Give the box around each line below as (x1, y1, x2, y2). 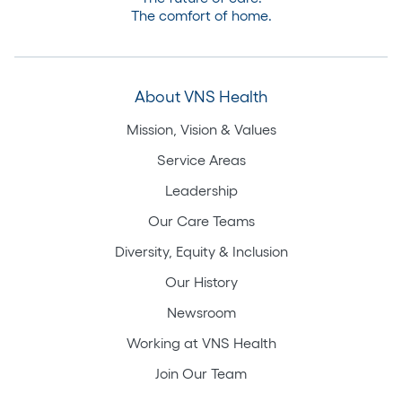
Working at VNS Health (126, 334, 276, 351)
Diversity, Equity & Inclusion (114, 242, 288, 259)
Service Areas (156, 151, 246, 168)
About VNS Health (134, 87, 268, 106)
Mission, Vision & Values (126, 120, 276, 137)
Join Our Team (155, 364, 247, 381)
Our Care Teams (147, 212, 255, 229)
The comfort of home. (130, 6, 272, 23)
